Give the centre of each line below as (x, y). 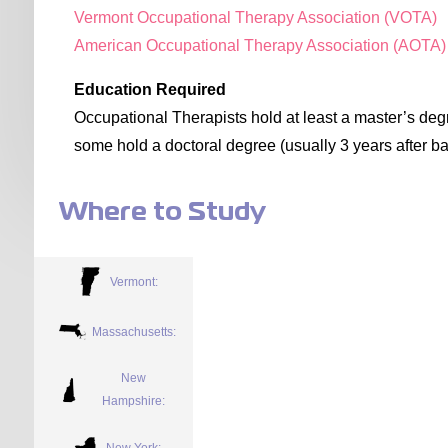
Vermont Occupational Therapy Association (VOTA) (256, 18)
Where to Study (163, 213)
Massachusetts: (133, 331)
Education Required (150, 90)
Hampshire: (134, 401)
